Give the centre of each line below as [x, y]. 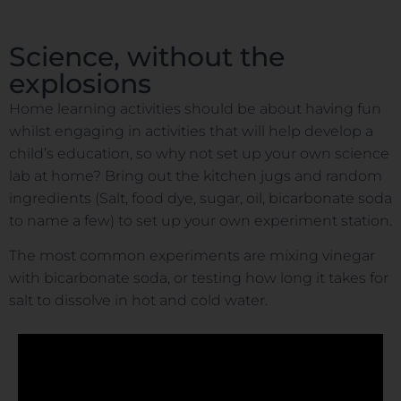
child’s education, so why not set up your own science [199, 153]
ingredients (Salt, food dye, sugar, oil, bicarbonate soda [200, 198]
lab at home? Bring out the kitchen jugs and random [196, 175]
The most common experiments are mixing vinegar [192, 256]
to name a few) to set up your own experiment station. [200, 220]
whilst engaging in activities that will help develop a [191, 131]
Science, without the [147, 56]
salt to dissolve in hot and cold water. [138, 301]
